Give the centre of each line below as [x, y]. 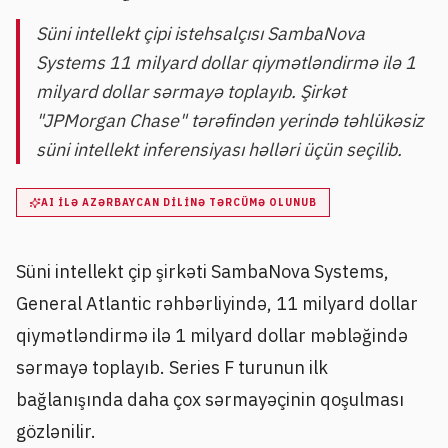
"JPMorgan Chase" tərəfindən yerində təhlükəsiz [229, 120]
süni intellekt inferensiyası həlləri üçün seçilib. [219, 149]
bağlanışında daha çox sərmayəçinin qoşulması [210, 400]
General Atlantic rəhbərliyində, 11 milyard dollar [217, 304]
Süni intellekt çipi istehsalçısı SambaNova [200, 33]
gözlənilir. [56, 432]
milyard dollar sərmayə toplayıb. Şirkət [191, 91]
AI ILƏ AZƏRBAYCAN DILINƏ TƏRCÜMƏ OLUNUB [179, 202]
